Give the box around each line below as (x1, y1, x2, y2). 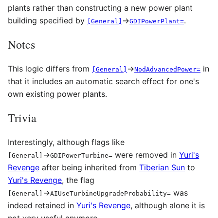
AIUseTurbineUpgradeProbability (50, 190, 167, 198)
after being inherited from (39, 163, 139, 173)
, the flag (62, 175, 94, 185)
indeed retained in (8, 200, 76, 211)
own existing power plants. (8, 89, 107, 99)
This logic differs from (8, 64, 92, 74)
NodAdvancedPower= (134, 66, 200, 73)
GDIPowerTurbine (50, 152, 109, 160)
